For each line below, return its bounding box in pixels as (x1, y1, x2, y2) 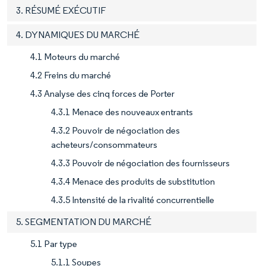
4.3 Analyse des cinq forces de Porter (30, 88, 175, 100)
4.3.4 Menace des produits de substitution (51, 176, 215, 188)
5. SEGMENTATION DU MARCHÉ (16, 216, 151, 228)
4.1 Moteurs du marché (30, 51, 120, 63)
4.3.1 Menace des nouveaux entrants (51, 106, 193, 118)
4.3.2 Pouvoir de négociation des (51, 125, 180, 137)
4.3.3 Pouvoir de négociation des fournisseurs (51, 157, 230, 169)
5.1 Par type (30, 238, 77, 250)
